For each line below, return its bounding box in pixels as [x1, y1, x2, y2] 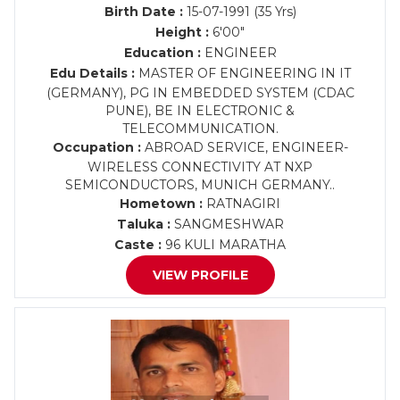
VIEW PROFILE [152, 267, 248, 283]
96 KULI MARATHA [162, 237, 286, 253]
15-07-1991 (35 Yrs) [182, 4, 296, 20]
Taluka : [116, 216, 171, 232]
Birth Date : [104, 4, 183, 20]
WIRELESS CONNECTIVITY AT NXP [87, 159, 312, 175]
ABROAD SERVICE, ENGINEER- [140, 139, 348, 155]
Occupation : [52, 139, 141, 155]
